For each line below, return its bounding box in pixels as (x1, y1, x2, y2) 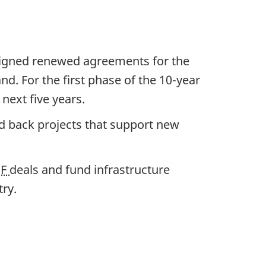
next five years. (2, 90, 85, 107)
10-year (159, 71, 200, 88)
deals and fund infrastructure (9, 161, 170, 178)
